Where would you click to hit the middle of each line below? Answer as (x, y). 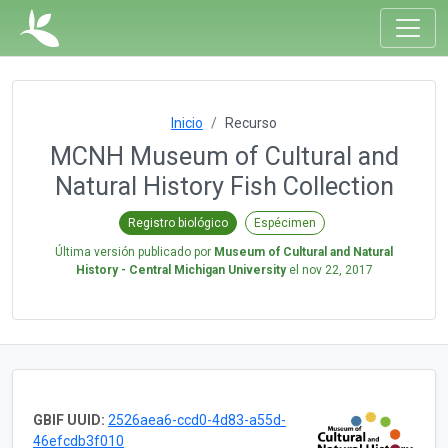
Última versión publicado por (134, 251)
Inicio (187, 123)
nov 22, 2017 (337, 269)
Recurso (251, 123)
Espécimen (285, 222)
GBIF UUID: (69, 419)
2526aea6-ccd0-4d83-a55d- (197, 419)
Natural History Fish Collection (224, 186)
